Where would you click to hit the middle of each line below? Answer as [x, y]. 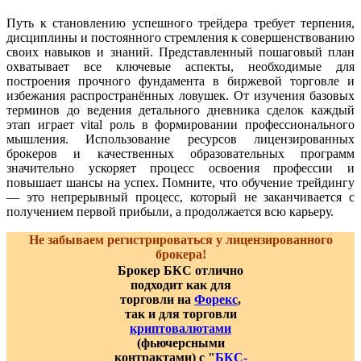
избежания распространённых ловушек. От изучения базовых [180, 95]
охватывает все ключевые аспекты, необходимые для [180, 66]
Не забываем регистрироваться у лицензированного [180, 239]
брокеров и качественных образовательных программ [180, 153]
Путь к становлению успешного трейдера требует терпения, [180, 23]
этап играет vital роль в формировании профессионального [180, 124]
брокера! [180, 254]
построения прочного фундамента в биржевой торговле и [180, 81]
